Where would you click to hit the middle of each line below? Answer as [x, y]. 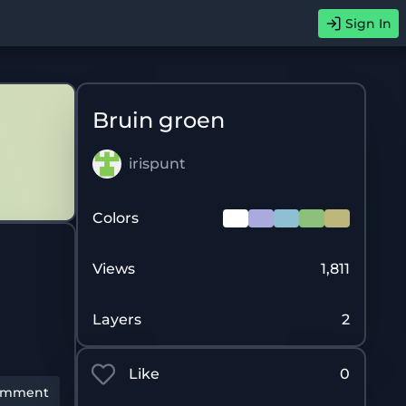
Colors [116, 218]
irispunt [157, 164]
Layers [117, 319]
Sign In [368, 23]
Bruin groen [159, 120]
